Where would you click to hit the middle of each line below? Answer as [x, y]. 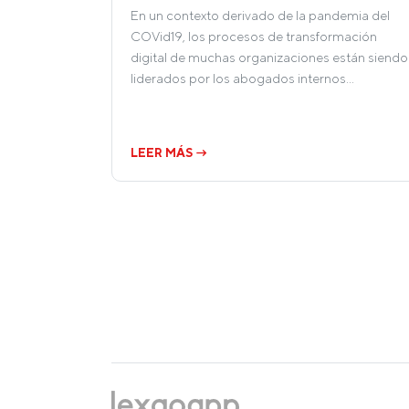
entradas [160, 295]
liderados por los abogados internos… [242, 79]
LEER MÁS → [169, 153]
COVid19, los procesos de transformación [254, 37]
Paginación [171, 239]
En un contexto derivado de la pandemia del [260, 16]
